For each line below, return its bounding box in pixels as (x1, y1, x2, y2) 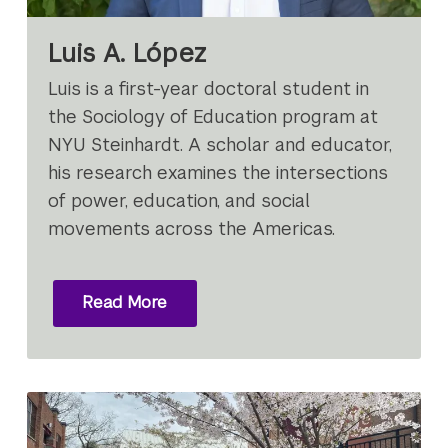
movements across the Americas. (48, 216, 336, 240)
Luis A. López (48, 36, 208, 69)
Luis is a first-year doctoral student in (48, 76, 370, 100)
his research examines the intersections (48, 160, 389, 184)
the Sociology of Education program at (48, 104, 379, 128)
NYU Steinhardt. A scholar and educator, (48, 132, 393, 156)
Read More (82, 292, 168, 314)
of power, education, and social (48, 188, 311, 212)
